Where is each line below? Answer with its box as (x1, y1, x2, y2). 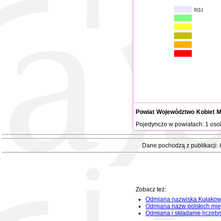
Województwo (156, 109, 194, 115)
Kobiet (196, 109, 215, 115)
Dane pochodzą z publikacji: (142, 142, 220, 149)
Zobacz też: (136, 186, 166, 193)
